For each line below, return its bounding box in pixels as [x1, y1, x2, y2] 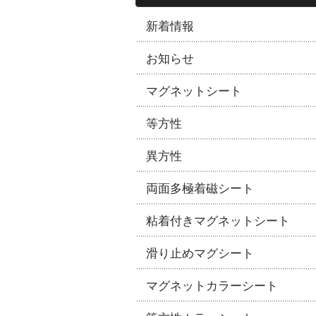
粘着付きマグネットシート [146, 213, 290, 228]
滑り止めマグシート [146, 245, 254, 260]
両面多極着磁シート [146, 181, 254, 195]
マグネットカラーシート [146, 278, 278, 293]
